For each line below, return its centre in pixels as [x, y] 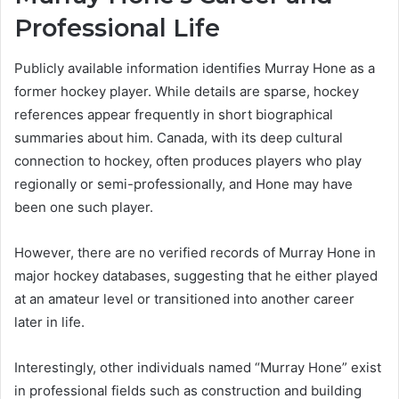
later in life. [49, 322]
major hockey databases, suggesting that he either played [196, 275]
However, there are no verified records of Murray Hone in [195, 252]
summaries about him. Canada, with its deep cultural [179, 137]
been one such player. [84, 207]
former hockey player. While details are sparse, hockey [187, 91]
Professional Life [117, 28]
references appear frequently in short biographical [174, 114]
